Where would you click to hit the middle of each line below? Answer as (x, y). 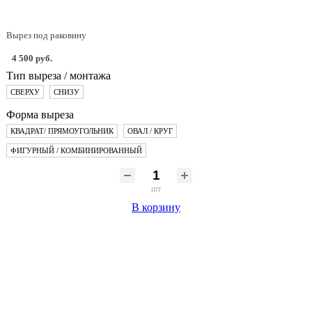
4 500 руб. (32, 58)
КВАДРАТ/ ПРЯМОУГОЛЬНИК (62, 131)
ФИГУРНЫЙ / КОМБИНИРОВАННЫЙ (76, 151)
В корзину (156, 208)
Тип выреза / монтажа (58, 76)
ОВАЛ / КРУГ (150, 131)
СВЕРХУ (25, 92)
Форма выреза (40, 115)
